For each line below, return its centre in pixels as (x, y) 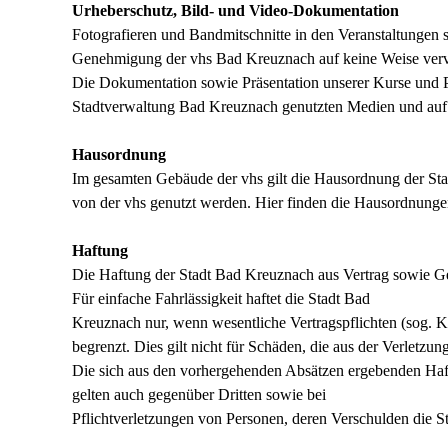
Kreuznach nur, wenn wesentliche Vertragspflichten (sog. (254, 322)
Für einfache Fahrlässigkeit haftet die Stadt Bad (221, 298)
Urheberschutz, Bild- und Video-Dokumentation (237, 10)
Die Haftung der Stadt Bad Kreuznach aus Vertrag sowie (253, 274)
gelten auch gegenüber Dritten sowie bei (199, 394)
